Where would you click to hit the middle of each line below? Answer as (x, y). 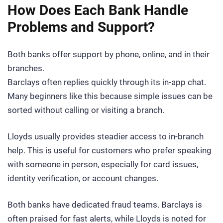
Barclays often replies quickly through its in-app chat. (107, 82)
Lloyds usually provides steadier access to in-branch (106, 136)
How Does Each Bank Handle (98, 10)
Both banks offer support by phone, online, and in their (109, 55)
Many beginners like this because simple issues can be (110, 96)
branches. (26, 68)
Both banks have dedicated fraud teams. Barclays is (105, 204)
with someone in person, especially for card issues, (103, 164)
